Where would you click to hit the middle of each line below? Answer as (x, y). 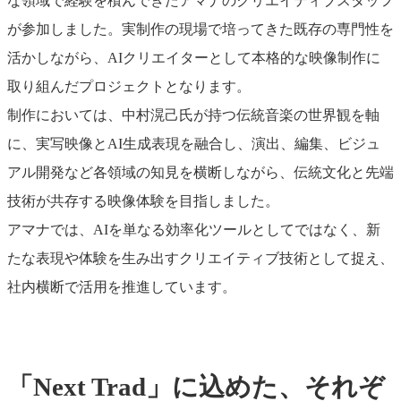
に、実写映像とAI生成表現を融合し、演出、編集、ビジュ (194, 144)
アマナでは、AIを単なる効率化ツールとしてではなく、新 (194, 230)
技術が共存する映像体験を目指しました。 (143, 201)
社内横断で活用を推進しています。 (122, 287)
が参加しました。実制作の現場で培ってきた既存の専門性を (200, 30)
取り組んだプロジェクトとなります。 (129, 87)
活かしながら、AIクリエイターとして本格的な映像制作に (194, 58)
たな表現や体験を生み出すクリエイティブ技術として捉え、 (200, 259)
